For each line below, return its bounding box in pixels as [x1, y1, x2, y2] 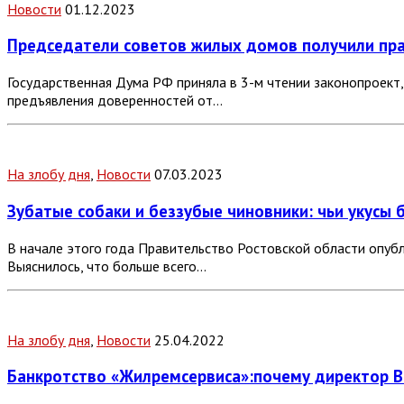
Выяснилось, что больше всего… [7, 256, 207, 275]
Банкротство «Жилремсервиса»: [7, 365, 253, 388]
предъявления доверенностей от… [7, 91, 223, 110]
